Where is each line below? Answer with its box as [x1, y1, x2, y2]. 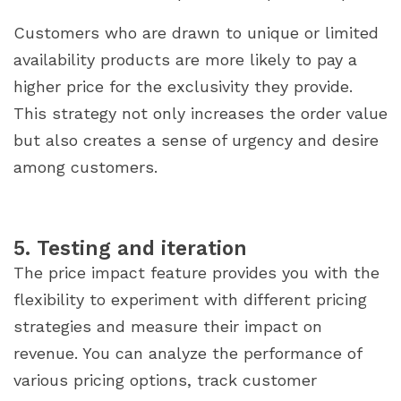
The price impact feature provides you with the [13, 262, 380, 282]
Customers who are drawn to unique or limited [13, 22, 379, 42]
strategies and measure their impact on [13, 316, 322, 336]
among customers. [13, 157, 158, 176]
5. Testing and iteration [13, 235, 247, 260]
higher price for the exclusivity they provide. [13, 76, 353, 96]
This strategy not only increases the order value [13, 103, 388, 123]
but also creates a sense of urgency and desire [13, 130, 379, 149]
